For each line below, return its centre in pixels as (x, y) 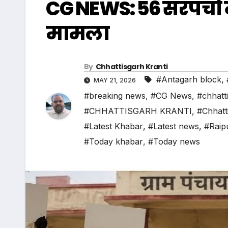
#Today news (174, 142)
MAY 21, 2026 (115, 80)
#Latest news (174, 126)
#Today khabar (113, 142)
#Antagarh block (189, 80)
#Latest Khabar (113, 126)
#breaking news (115, 96)
